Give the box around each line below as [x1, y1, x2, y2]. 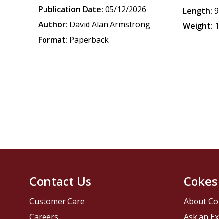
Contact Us [29, 173, 92, 190]
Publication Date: [38, 4, 104, 15]
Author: [38, 19, 68, 30]
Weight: [183, 21, 213, 31]
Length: [183, 5, 213, 16]
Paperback [69, 34, 109, 45]
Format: [38, 34, 68, 45]
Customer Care [29, 196, 85, 207]
